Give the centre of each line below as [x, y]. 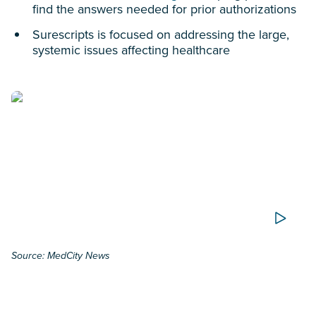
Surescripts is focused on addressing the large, [161, 35]
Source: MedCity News [61, 256]
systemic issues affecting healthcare [131, 50]
